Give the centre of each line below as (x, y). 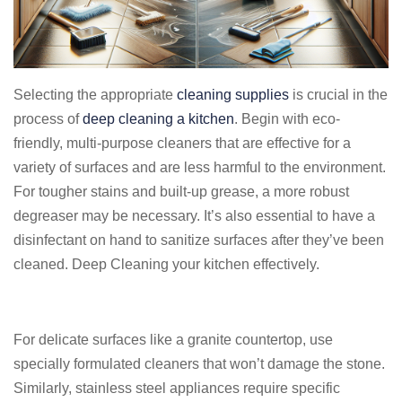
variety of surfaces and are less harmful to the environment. (200, 167)
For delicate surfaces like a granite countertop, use (173, 340)
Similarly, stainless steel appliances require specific (177, 388)
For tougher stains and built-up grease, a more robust (181, 192)
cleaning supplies (233, 95)
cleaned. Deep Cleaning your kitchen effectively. (166, 264)
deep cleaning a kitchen (158, 119)
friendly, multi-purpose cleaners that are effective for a (182, 143)
